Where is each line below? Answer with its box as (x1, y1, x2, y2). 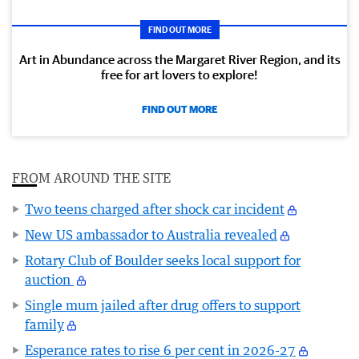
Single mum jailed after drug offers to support (25, 296, 301, 313)
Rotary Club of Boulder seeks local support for (25, 252, 301, 268)
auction (25, 271, 74, 288)
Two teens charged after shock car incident (25, 200, 284, 217)
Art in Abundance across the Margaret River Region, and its (18, 51, 341, 67)
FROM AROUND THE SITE (12, 169, 171, 186)
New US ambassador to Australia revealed (25, 226, 277, 243)
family (25, 316, 64, 333)
